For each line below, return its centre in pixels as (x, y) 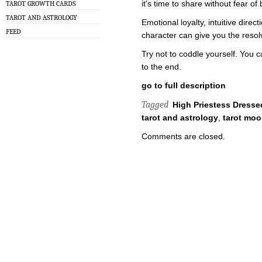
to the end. (161, 67)
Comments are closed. (183, 137)
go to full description (184, 86)
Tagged (156, 105)
